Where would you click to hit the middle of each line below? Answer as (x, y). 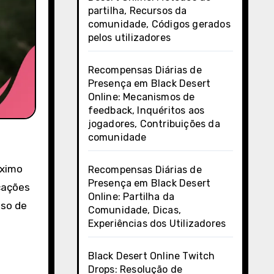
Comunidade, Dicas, (135, 210)
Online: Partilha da (131, 197)
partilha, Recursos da (137, 11)
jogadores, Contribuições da (154, 124)
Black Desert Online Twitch (151, 256)
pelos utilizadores (129, 38)
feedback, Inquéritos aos (146, 110)
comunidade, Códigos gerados (159, 24)
